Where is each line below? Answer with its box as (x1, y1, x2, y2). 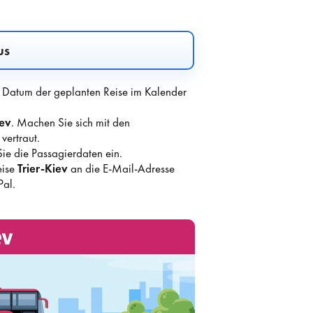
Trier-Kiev (17, 161, 68, 176)
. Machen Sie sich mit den (10, 115, 130, 130)
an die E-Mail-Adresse (67, 161, 175, 176)
